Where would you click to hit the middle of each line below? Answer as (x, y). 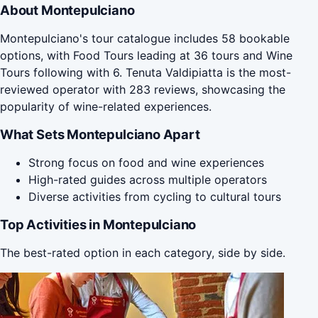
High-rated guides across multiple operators (148, 179)
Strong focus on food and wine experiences (146, 162)
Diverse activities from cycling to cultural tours (155, 196)
